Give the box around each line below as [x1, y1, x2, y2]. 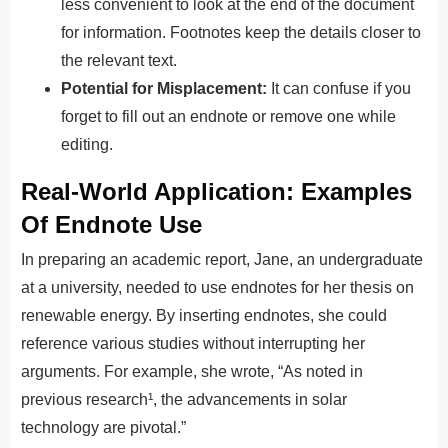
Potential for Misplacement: [61, 79, 267, 97]
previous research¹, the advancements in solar [21, 390, 347, 408]
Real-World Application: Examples [21, 177, 412, 205]
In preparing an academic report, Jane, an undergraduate [21, 250, 423, 268]
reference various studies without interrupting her [21, 334, 365, 352]
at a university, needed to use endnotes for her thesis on [21, 278, 414, 296]
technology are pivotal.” [21, 418, 186, 436]
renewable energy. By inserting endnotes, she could [21, 306, 387, 324]
